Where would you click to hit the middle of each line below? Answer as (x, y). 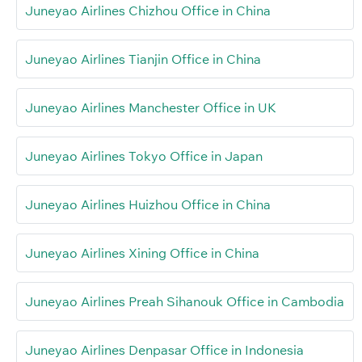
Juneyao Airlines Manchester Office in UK (151, 107)
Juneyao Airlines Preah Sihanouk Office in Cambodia (185, 301)
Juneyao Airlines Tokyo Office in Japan (144, 156)
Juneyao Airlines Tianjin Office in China (143, 59)
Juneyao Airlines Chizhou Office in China (148, 10)
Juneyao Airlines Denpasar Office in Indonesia (164, 349)
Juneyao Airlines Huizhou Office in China (148, 204)
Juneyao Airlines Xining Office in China (142, 253)
